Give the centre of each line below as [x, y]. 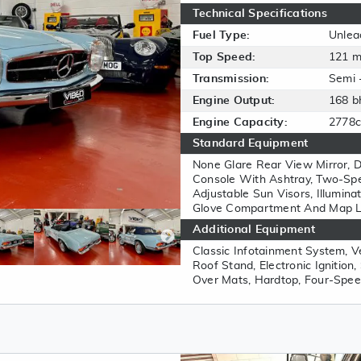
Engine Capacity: [240, 122]
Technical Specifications [260, 14]
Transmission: [231, 79]
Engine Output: [234, 101]
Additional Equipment [254, 230]
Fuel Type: [222, 35]
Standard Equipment [251, 143]
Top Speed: [224, 57]
